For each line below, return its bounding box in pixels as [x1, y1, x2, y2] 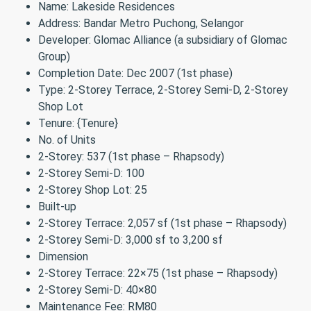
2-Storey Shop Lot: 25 [38, 183, 147, 196]
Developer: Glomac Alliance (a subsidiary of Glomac [38, 33, 287, 47]
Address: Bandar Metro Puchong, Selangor [38, 17, 244, 30]
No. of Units [38, 133, 96, 146]
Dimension [38, 250, 88, 263]
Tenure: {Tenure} [38, 117, 118, 130]
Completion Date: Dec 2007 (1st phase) [38, 67, 233, 80]
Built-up [38, 200, 76, 213]
